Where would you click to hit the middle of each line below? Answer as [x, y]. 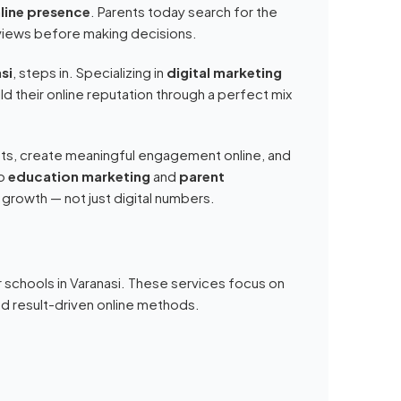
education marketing [80, 175]
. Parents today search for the [184, 11]
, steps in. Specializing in [90, 72]
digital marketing [225, 72]
